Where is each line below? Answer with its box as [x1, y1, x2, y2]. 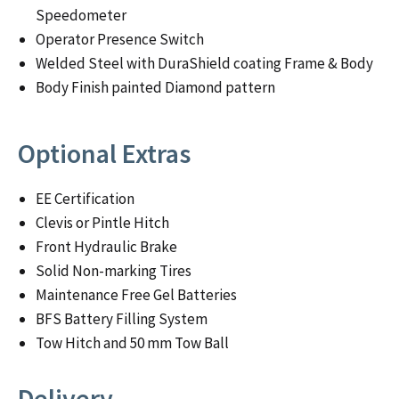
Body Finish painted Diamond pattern [36, 77, 276, 98]
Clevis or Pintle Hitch [36, 212, 170, 232]
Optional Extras [18, 136, 191, 171]
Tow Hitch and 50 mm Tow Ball [36, 332, 230, 353]
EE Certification [36, 188, 135, 208]
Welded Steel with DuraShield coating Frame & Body [36, 53, 374, 74]
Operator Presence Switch [36, 29, 205, 50]
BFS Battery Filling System [36, 308, 208, 329]
